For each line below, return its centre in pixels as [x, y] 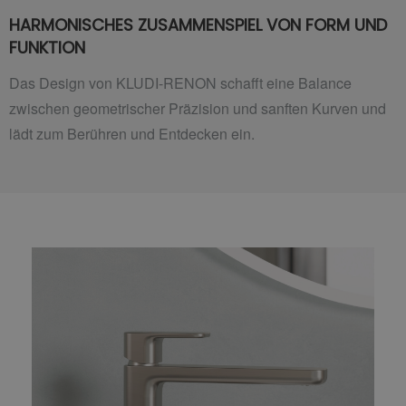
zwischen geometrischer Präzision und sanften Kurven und [198, 108]
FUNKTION [47, 47]
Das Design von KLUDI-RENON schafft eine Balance [180, 83]
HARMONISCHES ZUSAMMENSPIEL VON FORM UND [198, 24]
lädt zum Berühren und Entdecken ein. [132, 134]
